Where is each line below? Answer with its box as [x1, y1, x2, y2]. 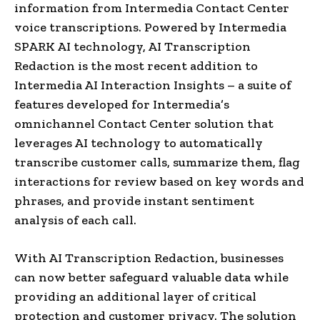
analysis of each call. [14, 211, 136, 228]
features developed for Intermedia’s [14, 96, 229, 112]
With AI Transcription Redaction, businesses [14, 249, 284, 266]
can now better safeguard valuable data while [14, 269, 289, 285]
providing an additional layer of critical [14, 288, 256, 304]
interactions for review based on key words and [14, 173, 304, 189]
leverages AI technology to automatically [14, 134, 263, 151]
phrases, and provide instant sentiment [14, 192, 254, 209]
